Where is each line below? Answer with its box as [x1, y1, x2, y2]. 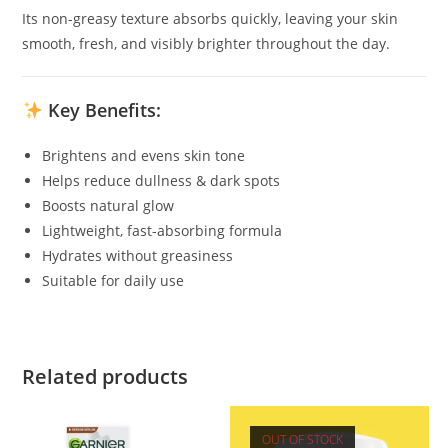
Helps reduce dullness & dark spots [42, 170, 281, 190]
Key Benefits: [42, 97, 161, 122]
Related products [22, 362, 189, 390]
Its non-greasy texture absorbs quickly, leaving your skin [22, 8, 399, 28]
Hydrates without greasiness [42, 245, 234, 265]
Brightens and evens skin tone [42, 145, 246, 165]
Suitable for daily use [42, 270, 185, 290]
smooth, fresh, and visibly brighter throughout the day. [22, 33, 391, 53]
